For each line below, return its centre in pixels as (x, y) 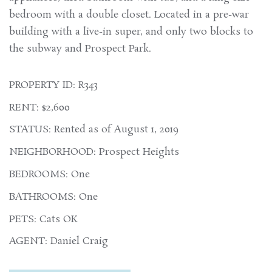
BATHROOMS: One (53, 197)
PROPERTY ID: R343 (53, 85)
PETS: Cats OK (43, 219)
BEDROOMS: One (49, 174)
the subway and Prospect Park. (80, 49)
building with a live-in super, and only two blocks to (131, 32)
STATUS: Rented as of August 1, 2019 (94, 130)
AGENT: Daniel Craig (59, 242)
